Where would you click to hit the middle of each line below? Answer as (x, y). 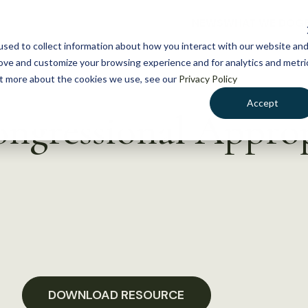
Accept (263, 102)
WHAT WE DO (259, 23)
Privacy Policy (208, 78)
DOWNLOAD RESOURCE (117, 295)
